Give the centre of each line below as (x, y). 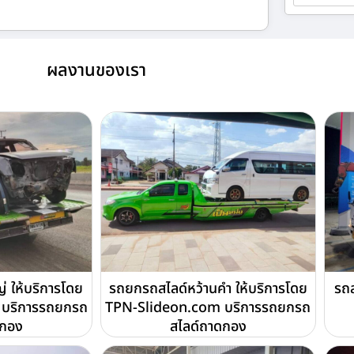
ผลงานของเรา (96, 70)
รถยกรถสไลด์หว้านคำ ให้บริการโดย (208, 289)
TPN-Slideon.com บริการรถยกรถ (208, 308)
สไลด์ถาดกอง (208, 327)
